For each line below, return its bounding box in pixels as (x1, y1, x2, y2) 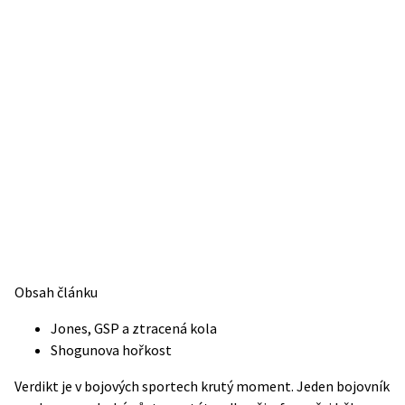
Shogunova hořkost (51, 341, 172, 359)
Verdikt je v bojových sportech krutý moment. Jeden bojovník (14, 377, 390, 395)
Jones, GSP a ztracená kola (51, 319, 217, 337)
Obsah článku (14, 283, 98, 301)
